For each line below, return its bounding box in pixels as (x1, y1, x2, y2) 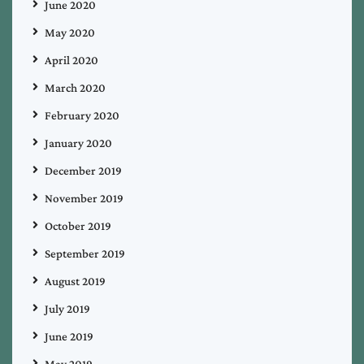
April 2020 (45, 53, 98, 67)
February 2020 (45, 108, 119, 122)
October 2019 (45, 219, 111, 232)
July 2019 (45, 301, 90, 315)
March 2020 (45, 80, 106, 94)
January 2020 (45, 136, 112, 149)
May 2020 (45, 25, 95, 39)
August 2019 (45, 274, 106, 288)
